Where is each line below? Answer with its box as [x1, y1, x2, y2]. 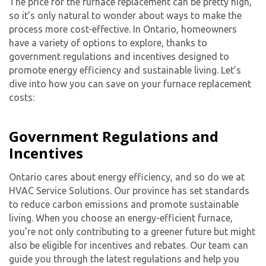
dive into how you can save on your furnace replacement [9, 78, 251, 90]
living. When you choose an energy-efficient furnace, [9, 213, 233, 224]
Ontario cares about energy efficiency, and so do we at [9, 172, 245, 183]
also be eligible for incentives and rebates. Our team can [9, 240, 248, 251]
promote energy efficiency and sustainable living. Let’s [9, 65, 241, 76]
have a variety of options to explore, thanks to [9, 37, 207, 49]
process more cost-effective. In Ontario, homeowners [9, 24, 237, 35]
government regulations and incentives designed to [9, 51, 229, 62]
